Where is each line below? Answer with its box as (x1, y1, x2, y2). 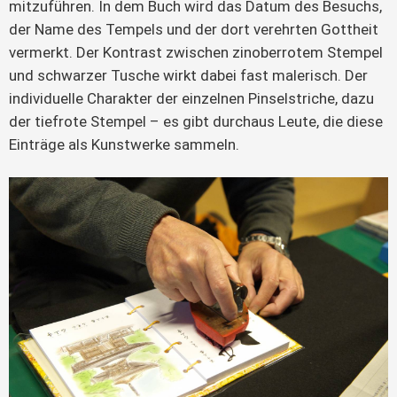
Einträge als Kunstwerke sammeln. (9, 135, 239, 153)
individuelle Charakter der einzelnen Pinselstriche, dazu (9, 89, 374, 107)
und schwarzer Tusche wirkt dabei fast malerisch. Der (9, 66, 368, 84)
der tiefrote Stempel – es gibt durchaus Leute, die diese (9, 112, 383, 130)
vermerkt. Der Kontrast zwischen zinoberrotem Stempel (9, 43, 383, 61)
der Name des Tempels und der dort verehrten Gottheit (9, 19, 378, 38)
